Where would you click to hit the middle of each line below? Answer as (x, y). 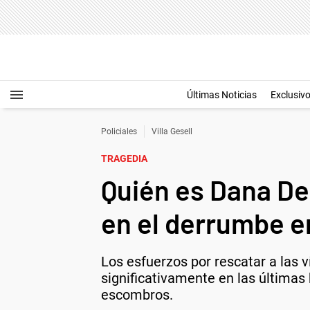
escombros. (137, 295)
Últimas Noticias (222, 95)
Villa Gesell (172, 131)
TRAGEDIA (124, 158)
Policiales (119, 131)
